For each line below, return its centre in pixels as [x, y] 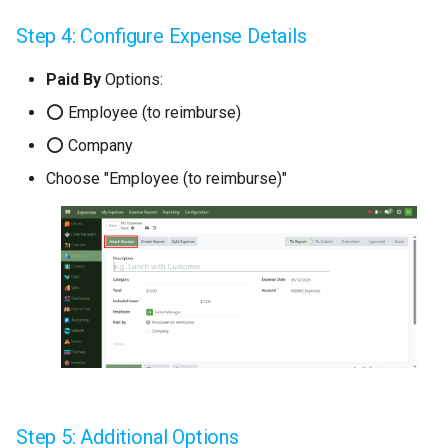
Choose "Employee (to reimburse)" [166, 179]
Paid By [73, 80]
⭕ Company [89, 146]
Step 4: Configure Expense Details [161, 36]
